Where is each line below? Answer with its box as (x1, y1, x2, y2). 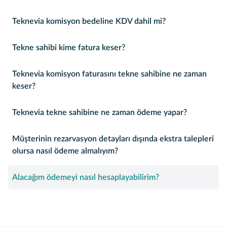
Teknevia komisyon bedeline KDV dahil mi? (12, 17, 166, 25)
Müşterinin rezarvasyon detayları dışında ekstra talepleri (12, 135, 214, 143)
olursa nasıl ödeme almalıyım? (12, 147, 118, 155)
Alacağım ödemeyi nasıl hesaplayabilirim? (12, 173, 159, 181)
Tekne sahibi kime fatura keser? (12, 44, 125, 52)
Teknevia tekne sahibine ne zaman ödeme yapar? (12, 108, 187, 117)
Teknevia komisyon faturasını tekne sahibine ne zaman (12, 70, 207, 78)
